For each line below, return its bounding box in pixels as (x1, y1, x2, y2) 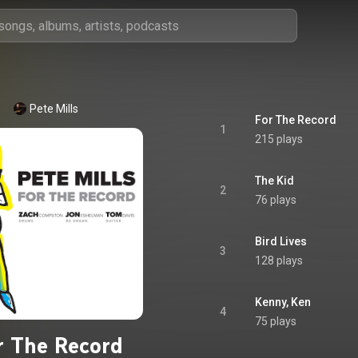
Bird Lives (255, 235, 307, 248)
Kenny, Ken (255, 296, 311, 308)
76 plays (255, 193, 296, 206)
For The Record (255, 113, 336, 126)
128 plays (255, 254, 303, 267)
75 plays (255, 315, 296, 328)
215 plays (255, 133, 303, 145)
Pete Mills (29, 102, 78, 115)
